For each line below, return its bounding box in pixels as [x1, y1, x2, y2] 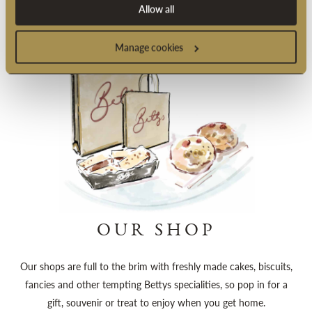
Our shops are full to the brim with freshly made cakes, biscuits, [19, 259, 292, 274]
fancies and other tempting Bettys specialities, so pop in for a [24, 277, 288, 292]
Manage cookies [114, 40, 183, 54]
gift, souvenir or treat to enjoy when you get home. [47, 295, 265, 310]
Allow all [138, 1, 174, 15]
